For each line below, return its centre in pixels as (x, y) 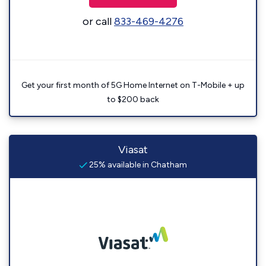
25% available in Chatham (137, 165)
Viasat (133, 150)
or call (98, 22)
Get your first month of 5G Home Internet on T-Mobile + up (133, 85)
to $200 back (133, 100)
